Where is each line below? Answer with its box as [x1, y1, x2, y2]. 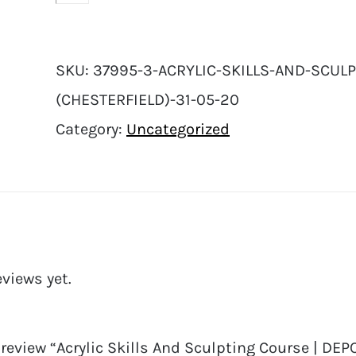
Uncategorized [126, 119, 230, 138]
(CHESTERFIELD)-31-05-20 [56, 90, 239, 109]
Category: [56, 119, 126, 138]
